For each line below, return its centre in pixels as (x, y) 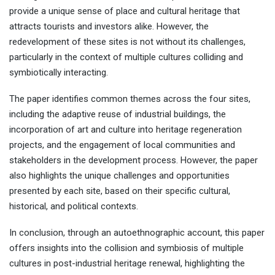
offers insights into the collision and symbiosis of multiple (126, 248)
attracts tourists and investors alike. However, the (109, 27)
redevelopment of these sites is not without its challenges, (127, 42)
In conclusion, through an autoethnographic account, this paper (137, 233)
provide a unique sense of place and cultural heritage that (125, 11)
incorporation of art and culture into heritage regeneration (126, 130)
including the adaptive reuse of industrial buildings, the (118, 114)
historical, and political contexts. (74, 207)
